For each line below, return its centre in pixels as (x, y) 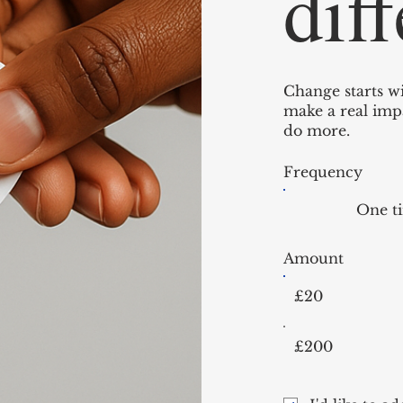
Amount (313, 258)
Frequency (323, 171)
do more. (317, 130)
